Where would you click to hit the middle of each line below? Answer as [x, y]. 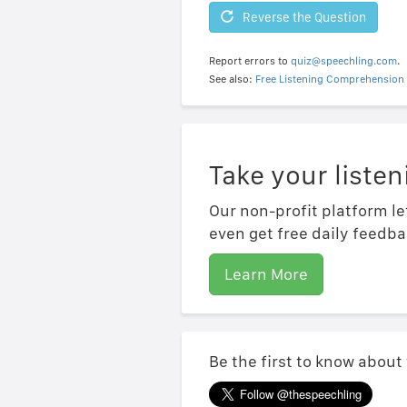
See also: [232, 79]
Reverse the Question [304, 18]
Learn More [266, 274]
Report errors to [249, 61]
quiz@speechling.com [343, 61]
